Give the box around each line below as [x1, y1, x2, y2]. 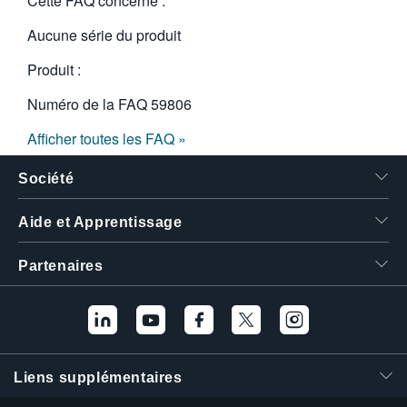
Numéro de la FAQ [27, 94, 151, 114]
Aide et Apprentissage [18, 214, 183, 230]
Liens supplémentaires [14, 370, 183, 385]
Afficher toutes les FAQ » [27, 128, 186, 149]
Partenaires [18, 258, 104, 273]
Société [18, 171, 74, 186]
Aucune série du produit [27, 25, 181, 45]
